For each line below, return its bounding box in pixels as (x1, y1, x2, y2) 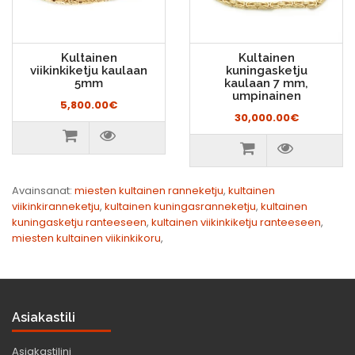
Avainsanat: (12, 183, 74, 198)
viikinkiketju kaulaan (30, 63, 147, 78)
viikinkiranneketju (12, 199, 100, 214)
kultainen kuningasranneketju (105, 199, 256, 214)
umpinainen (231, 89, 301, 103)
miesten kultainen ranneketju (74, 183, 223, 198)
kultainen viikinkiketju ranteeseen (151, 215, 321, 230)
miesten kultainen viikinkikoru (12, 231, 161, 246)
